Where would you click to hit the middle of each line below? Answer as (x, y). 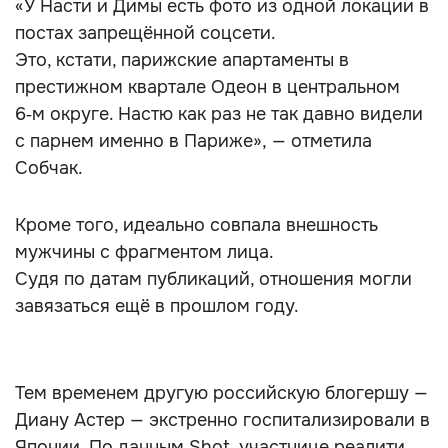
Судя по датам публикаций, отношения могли (213, 279)
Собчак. (49, 168)
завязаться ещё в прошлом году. (157, 306)
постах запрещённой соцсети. (145, 33)
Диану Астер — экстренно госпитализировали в (222, 420)
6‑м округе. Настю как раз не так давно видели (219, 114)
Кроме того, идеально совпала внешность (196, 225)
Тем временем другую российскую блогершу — (221, 393)
